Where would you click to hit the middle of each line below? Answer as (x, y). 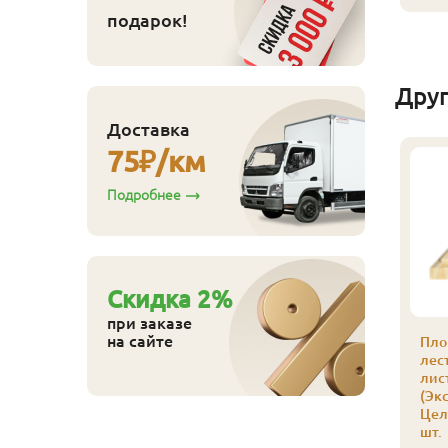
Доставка (148, 128)
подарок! (147, 19)
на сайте (140, 340)
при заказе (149, 322)
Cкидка (152, 299)
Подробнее (144, 194)
